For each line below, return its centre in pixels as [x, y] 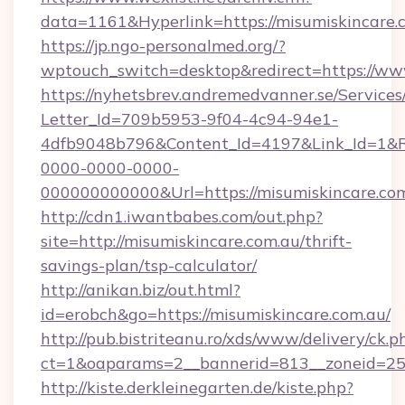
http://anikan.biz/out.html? [141, 290]
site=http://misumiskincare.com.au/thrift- [196, 241]
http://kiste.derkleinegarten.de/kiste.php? [197, 387]
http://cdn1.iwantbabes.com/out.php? [182, 217]
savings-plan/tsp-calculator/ [149, 265]
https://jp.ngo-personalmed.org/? [163, 46]
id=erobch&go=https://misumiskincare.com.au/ [216, 314]
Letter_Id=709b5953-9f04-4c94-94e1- [189, 119]
